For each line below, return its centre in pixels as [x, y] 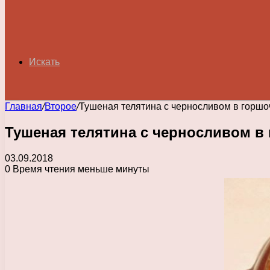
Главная [24, 106]
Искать [44, 62]
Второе [61, 106]
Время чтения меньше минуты [80, 169]
